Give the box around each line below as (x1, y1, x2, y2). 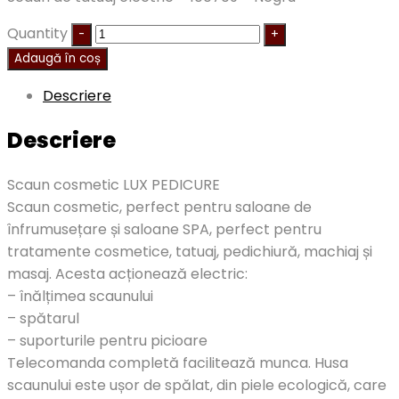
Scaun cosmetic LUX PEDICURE (7, 174, 220, 195)
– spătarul (7, 307, 79, 329)
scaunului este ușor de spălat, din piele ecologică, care (7, 374, 387, 395)
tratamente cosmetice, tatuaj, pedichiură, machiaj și (7, 240, 372, 262)
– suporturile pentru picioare (7, 330, 208, 351)
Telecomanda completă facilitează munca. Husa (7, 352, 348, 373)
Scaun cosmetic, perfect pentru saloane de (7, 196, 312, 217)
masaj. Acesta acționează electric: (7, 263, 248, 284)
